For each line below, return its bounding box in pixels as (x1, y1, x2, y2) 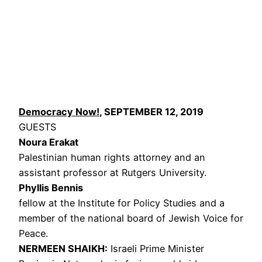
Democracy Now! (19, 105, 99, 118)
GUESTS (19, 120, 56, 133)
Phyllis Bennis (19, 181, 83, 194)
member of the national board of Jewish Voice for (19, 212, 243, 224)
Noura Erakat (19, 136, 78, 148)
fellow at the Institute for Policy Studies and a (19, 196, 225, 209)
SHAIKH (68, 242, 105, 254)
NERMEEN (19, 242, 65, 254)
